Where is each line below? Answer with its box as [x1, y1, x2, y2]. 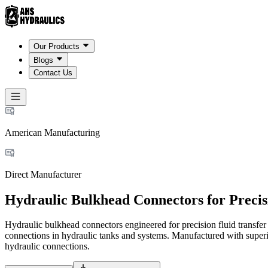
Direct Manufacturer [5, 169, 81, 179]
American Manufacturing [5, 127, 100, 138]
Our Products [33, 42, 80, 51]
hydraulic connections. [5, 241, 90, 252]
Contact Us [33, 68, 72, 77]
